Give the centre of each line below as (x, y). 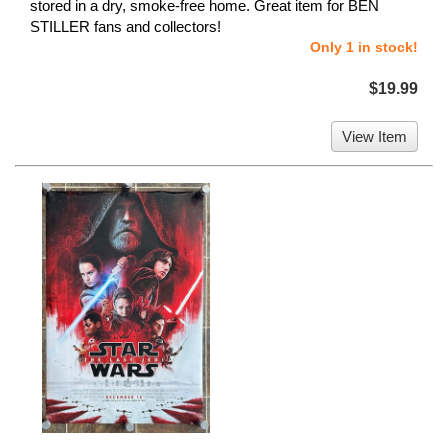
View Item (374, 136)
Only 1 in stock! (364, 46)
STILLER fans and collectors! (125, 26)
